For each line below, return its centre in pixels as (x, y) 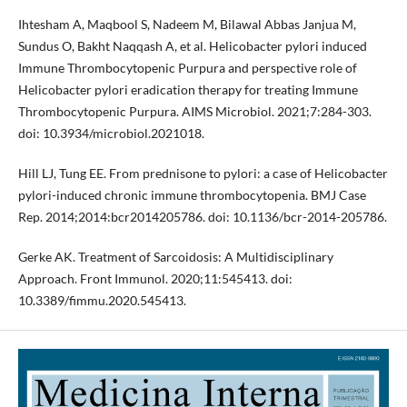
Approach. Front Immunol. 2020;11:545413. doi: (155, 278)
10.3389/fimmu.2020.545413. (102, 300)
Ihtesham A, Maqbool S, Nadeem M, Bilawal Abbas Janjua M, (187, 24)
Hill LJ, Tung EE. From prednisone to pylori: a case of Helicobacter (203, 173)
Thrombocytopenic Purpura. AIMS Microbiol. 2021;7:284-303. (194, 111)
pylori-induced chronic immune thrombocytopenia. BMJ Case (192, 194)
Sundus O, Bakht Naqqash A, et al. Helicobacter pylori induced (192, 45)
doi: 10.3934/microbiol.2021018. (111, 133)
